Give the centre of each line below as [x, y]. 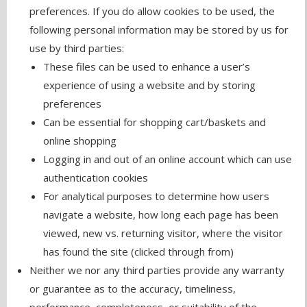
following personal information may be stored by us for [159, 30]
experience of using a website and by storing [150, 85]
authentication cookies [96, 178]
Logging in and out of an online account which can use [168, 159]
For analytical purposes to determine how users [157, 196]
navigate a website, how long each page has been [161, 215]
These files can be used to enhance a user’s [147, 67]
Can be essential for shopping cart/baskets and [155, 122]
